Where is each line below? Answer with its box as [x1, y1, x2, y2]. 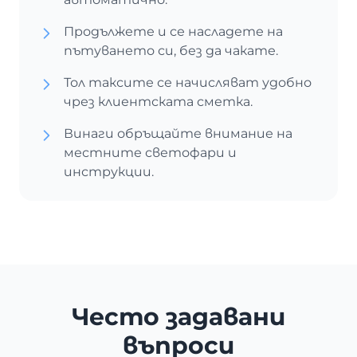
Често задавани [72, 302, 285, 331]
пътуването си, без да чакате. [64, 43, 278, 58]
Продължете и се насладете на [64, 24, 283, 39]
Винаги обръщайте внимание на [64, 126, 292, 141]
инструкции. [64, 164, 154, 179]
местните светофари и [64, 145, 237, 160]
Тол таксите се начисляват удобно [64, 75, 312, 90]
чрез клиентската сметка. [64, 94, 253, 109]
